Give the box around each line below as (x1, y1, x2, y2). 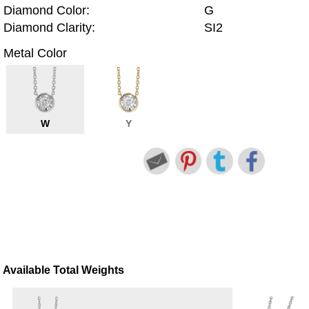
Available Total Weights (3, 264, 125, 277)
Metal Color (3, 46, 67, 60)
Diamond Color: (3, 3, 90, 18)
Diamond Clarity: (3, 21, 95, 35)
